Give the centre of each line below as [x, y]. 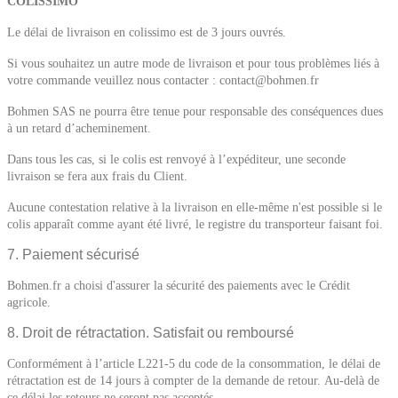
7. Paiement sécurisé [73, 255]
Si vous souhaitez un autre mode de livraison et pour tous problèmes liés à [193, 64]
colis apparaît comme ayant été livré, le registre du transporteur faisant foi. [195, 224]
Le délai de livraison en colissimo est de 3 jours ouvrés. [147, 32]
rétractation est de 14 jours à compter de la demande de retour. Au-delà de [193, 381]
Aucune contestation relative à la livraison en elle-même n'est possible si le [195, 207]
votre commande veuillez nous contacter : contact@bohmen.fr [163, 80]
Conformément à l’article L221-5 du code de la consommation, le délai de [194, 364]
